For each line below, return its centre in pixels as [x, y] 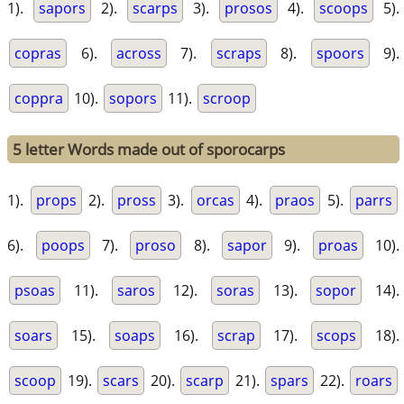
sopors [133, 99]
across [139, 54]
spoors [340, 54]
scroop [227, 99]
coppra [39, 99]
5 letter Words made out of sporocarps [149, 150]
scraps [239, 54]
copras [38, 54]
